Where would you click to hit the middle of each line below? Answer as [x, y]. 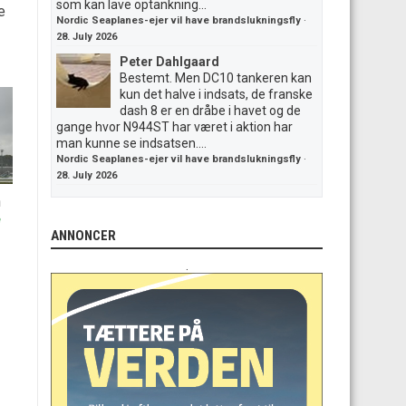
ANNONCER [83, 236]
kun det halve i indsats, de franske [216, 94]
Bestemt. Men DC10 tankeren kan [216, 78]
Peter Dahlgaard [169, 62]
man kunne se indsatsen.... [131, 143]
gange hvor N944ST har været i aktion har [174, 127]
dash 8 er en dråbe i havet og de [210, 111]
